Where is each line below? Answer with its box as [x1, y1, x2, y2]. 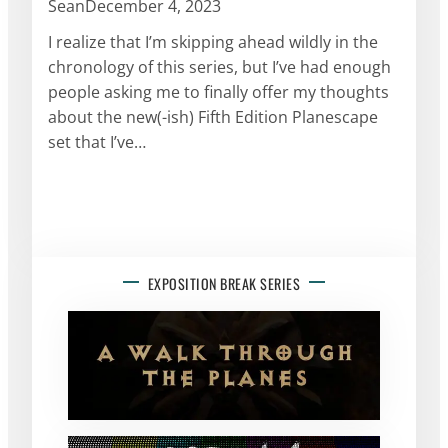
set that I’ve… [48, 130, 146, 153]
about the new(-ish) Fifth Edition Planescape [48, 105, 378, 128]
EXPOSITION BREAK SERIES [147, 272, 301, 294]
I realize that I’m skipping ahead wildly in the [48, 30, 378, 53]
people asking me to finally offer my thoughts [48, 80, 389, 103]
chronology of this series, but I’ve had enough [48, 55, 391, 78]
